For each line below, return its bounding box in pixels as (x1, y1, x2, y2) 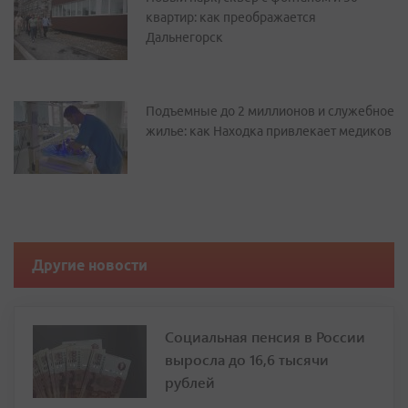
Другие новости (32, 257, 148, 273)
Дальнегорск (146, 30, 223, 45)
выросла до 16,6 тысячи (165, 350, 329, 369)
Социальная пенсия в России (165, 327, 365, 346)
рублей (165, 372, 215, 392)
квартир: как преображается (146, 10, 316, 25)
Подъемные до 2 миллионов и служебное (146, 104, 394, 118)
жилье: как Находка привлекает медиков (146, 124, 392, 138)
